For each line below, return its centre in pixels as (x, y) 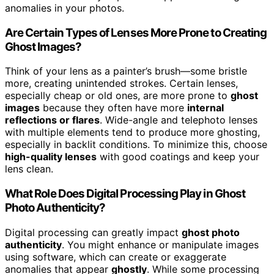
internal (206, 108)
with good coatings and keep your (178, 157)
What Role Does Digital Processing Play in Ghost (125, 194)
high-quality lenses (51, 157)
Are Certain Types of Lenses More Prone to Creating (136, 32)
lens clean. (29, 169)
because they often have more (113, 108)
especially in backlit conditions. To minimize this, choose (136, 145)
